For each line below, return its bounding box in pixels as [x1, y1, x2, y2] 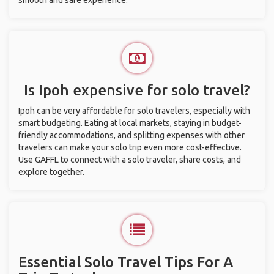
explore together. [18, 167, 84, 177]
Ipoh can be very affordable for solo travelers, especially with [18, 106, 250, 116]
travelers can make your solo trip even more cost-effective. [18, 143, 242, 152]
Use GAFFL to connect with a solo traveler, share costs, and [18, 155, 241, 165]
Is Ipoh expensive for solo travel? [24, 82, 250, 98]
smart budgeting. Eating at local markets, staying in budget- [18, 118, 242, 128]
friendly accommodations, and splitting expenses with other [18, 130, 245, 140]
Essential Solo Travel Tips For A [18, 254, 233, 270]
